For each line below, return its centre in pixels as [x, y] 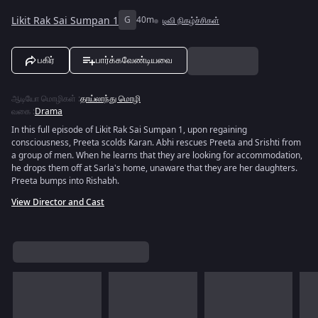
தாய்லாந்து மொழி [110, 99]
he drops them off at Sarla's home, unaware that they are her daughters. [154, 168]
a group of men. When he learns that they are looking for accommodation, [157, 155]
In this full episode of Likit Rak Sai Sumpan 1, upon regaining [129, 130]
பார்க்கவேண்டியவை [134, 60]
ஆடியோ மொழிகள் [44, 99]
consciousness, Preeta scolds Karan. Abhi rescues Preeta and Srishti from [156, 143]
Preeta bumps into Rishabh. [65, 181]
